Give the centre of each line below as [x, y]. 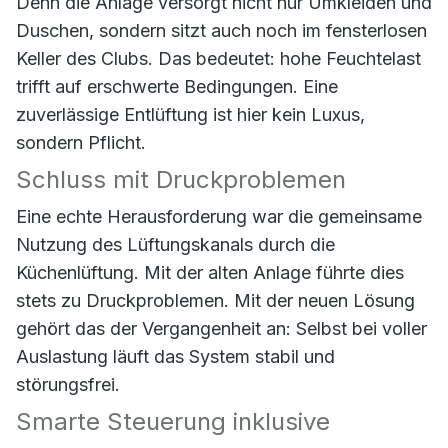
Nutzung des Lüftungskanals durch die [175, 244]
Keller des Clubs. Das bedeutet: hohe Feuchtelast [218, 58]
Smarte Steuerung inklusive [173, 421]
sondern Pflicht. [81, 142]
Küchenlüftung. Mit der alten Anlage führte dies [210, 272]
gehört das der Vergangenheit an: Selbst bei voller [221, 328]
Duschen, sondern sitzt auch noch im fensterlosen [221, 30]
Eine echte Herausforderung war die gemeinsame [219, 216]
